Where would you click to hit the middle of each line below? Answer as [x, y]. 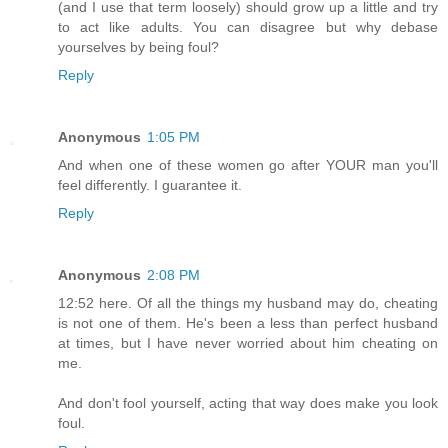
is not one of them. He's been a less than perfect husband [248, 322]
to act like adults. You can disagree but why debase [248, 26]
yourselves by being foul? [138, 46]
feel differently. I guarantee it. [150, 184]
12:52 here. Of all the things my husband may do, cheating [248, 302]
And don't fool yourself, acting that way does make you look [248, 402]
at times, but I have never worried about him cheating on [248, 342]
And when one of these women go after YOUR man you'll [248, 164]
